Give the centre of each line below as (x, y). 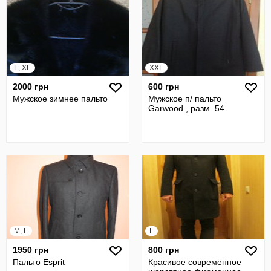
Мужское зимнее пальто (60, 99)
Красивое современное (195, 262)
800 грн (164, 250)
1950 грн (31, 250)
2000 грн (31, 87)
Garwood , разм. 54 (186, 108)
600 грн (164, 87)
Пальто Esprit (39, 262)
